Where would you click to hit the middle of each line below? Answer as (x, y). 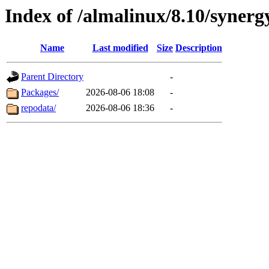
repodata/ (38, 108)
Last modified (120, 48)
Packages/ (40, 92)
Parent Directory (52, 77)
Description (199, 48)
